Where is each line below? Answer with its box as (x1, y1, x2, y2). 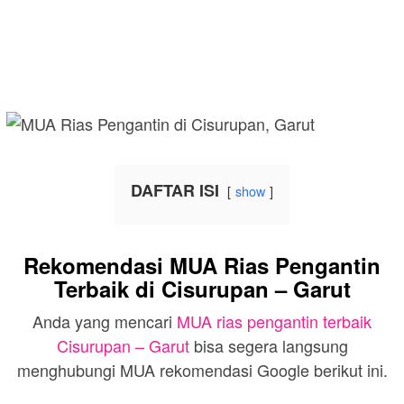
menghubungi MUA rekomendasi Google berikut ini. (16, 358, 388, 381)
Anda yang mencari (32, 309, 177, 333)
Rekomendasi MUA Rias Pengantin (23, 250, 381, 280)
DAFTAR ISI (131, 179, 219, 202)
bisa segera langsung (188, 334, 348, 357)
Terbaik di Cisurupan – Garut (53, 273, 351, 304)
